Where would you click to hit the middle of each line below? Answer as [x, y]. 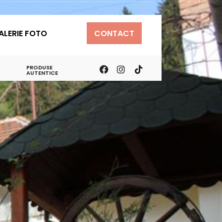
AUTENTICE [42, 73]
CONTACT [114, 33]
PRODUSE [40, 67]
